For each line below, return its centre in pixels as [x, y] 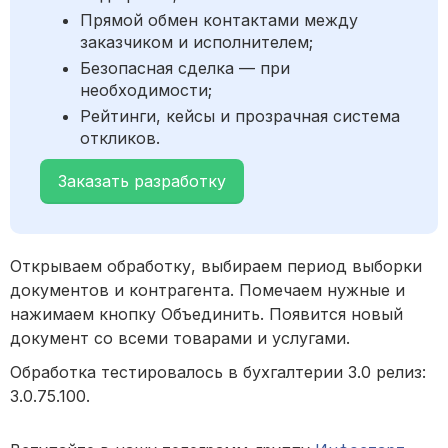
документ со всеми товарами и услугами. [180, 338]
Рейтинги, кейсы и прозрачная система [240, 116]
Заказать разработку [142, 181]
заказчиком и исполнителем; [196, 42]
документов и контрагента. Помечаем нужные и [207, 290]
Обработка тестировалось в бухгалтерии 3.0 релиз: [218, 372]
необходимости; [146, 90]
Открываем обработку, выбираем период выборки [216, 266]
